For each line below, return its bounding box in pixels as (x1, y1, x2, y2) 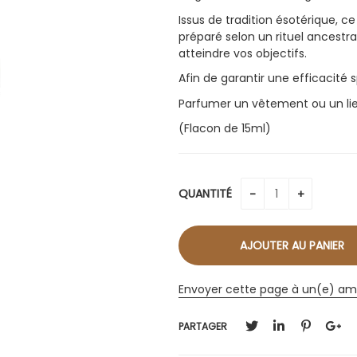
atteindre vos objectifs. (178, 45, 307, 61)
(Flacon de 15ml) (178, 120, 271, 137)
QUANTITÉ (178, 185, 235, 202)
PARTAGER (178, 319, 227, 333)
